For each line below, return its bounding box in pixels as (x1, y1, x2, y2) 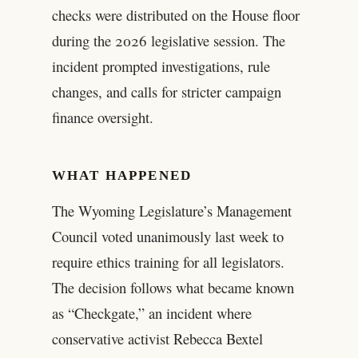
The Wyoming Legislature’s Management (51, 201, 292, 221)
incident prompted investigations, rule (51, 56, 270, 77)
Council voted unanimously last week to (51, 226, 284, 247)
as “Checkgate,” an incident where (51, 303, 252, 324)
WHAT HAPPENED (51, 167, 193, 183)
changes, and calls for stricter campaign (51, 82, 281, 102)
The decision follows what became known (51, 277, 294, 298)
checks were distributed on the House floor (51, 5, 300, 26)
